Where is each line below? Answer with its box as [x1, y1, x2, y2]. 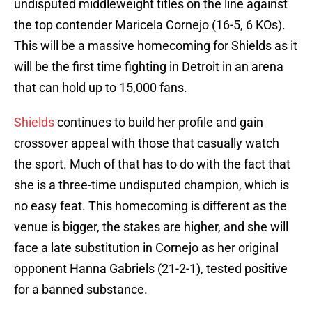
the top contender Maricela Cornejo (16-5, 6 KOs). [14, 17, 286, 33]
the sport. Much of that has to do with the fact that [14, 157, 290, 172]
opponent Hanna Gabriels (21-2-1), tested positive [14, 261, 288, 276]
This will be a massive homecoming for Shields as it [14, 38, 297, 54]
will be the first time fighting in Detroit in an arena [14, 59, 283, 75]
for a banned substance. [14, 282, 150, 297]
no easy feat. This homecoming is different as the [14, 198, 287, 214]
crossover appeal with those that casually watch [14, 136, 279, 151]
